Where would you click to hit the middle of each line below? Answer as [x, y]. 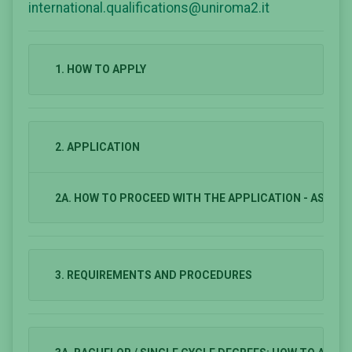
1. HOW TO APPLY [100, 70]
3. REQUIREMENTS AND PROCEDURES [153, 275]
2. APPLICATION [97, 147]
